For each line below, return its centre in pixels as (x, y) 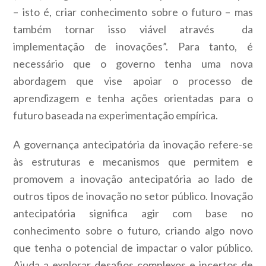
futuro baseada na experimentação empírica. (116, 115)
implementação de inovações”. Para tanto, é (133, 46)
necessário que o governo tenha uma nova (133, 63)
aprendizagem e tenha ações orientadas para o (133, 98)
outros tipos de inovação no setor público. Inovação (133, 196)
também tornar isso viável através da (133, 29)
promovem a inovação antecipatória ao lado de (133, 178)
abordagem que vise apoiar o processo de (133, 80)
